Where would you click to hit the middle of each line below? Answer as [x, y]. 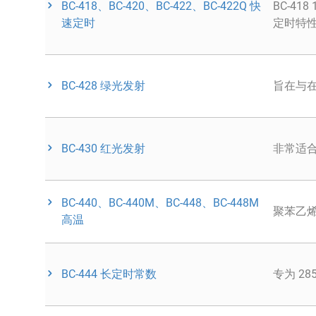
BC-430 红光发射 [103, 148]
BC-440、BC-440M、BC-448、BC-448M [160, 203]
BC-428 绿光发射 [103, 86]
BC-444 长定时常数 [109, 274]
